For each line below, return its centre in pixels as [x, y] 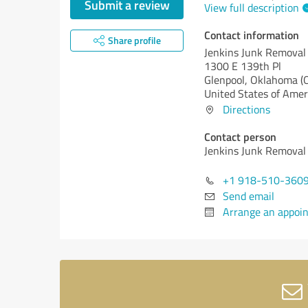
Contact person [240, 136]
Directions [246, 109]
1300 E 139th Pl [243, 66]
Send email [249, 196]
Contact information [252, 35]
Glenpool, [227, 80]
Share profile [134, 40]
